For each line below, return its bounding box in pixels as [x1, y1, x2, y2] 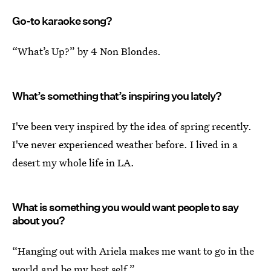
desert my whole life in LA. [12, 155, 134, 169]
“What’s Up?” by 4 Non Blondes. [12, 44, 161, 58]
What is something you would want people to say [12, 201, 238, 214]
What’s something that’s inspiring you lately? [12, 90, 221, 102]
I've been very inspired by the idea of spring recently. [12, 119, 252, 133]
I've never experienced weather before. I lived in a [12, 137, 238, 151]
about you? [12, 214, 65, 227]
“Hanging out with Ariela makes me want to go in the [12, 244, 254, 258]
